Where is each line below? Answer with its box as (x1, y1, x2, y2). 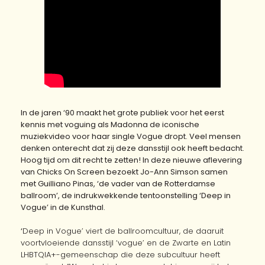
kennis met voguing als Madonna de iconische (21, 118, 199, 130)
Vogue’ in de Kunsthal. (21, 201, 105, 213)
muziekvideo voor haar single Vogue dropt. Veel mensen (21, 130, 241, 142)
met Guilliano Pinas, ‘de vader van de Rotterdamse (21, 177, 215, 189)
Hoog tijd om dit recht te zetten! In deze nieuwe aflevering (21, 154, 242, 166)
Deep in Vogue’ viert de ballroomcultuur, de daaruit (22, 225, 224, 237)
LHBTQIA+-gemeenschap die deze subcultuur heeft (21, 248, 220, 260)
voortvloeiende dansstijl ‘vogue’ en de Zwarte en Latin (21, 237, 231, 248)
